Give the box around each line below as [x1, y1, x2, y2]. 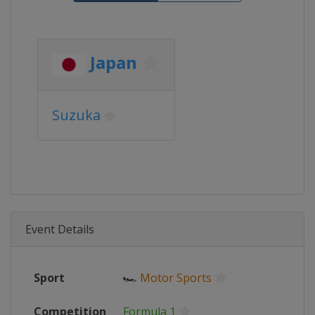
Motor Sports [140, 270, 212, 285]
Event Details [25, 221, 94, 237]
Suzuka [52, 105, 101, 124]
